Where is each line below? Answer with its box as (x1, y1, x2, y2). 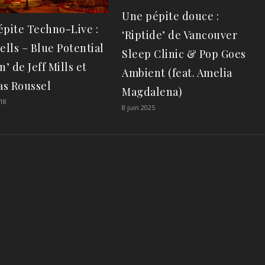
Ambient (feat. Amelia (122, 66, 232, 80)
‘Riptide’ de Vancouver (122, 28, 237, 43)
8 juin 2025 (122, 103, 155, 112)
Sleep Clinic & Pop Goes (122, 47, 246, 62)
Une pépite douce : (122, 9, 219, 24)
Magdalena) (122, 85, 182, 99)
